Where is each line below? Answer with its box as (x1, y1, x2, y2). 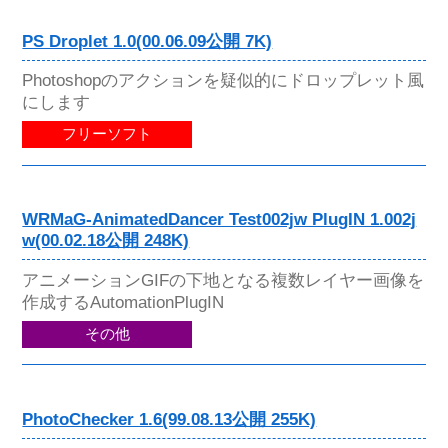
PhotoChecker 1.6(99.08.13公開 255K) (22, 409, 317, 429)
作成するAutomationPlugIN (22, 291, 225, 312)
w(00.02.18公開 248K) (22, 231, 190, 251)
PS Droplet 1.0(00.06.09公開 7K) (22, 32, 273, 52)
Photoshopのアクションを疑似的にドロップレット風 (22, 70, 425, 91)
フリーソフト (62, 126, 153, 143)
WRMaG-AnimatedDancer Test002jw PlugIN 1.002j (22, 210, 417, 230)
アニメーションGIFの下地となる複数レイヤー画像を (22, 269, 425, 290)
